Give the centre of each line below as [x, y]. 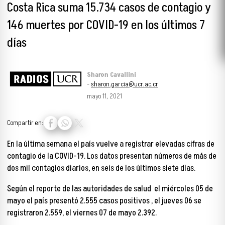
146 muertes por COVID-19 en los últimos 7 [106, 25]
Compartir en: [25, 123]
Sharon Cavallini [111, 75]
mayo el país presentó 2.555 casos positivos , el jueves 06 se [104, 201]
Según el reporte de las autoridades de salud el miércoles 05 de [110, 189]
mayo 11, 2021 [104, 96]
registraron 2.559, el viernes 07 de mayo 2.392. [83, 213]
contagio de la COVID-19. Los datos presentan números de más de [112, 156]
